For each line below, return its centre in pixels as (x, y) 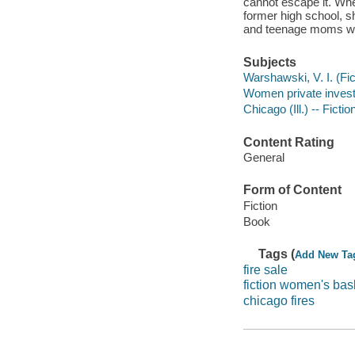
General (263, 158)
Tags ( (277, 254)
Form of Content (292, 190)
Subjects (269, 62)
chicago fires (279, 301)
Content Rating (288, 142)
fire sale (265, 269)
